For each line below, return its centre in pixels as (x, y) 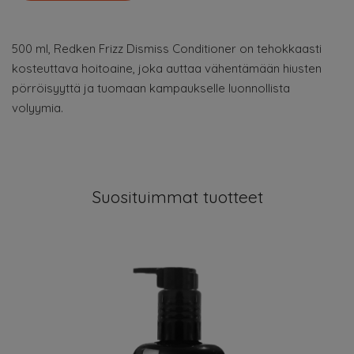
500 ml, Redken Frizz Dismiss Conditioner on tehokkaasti (167, 49)
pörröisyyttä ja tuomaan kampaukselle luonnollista (151, 88)
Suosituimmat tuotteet (177, 197)
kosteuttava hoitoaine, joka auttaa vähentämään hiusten (167, 68)
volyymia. (38, 108)
